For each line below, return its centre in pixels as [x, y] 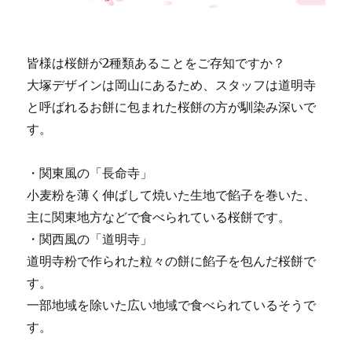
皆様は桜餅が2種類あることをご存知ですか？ [156, 63]
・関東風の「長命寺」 [90, 173]
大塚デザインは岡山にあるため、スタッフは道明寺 [172, 85]
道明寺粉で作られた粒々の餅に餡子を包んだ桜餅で [172, 261]
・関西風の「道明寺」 [90, 239]
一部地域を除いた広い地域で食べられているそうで [172, 305]
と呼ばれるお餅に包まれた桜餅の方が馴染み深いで [172, 107]
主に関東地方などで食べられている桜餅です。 [159, 217]
